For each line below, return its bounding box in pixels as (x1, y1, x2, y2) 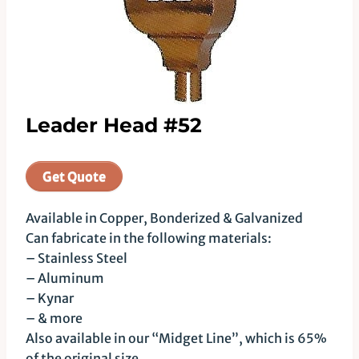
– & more (26, 310, 83, 326)
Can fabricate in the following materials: (26, 230, 272, 246)
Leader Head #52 (26, 113, 202, 137)
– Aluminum (26, 270, 104, 286)
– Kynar (26, 290, 74, 306)
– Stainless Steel (26, 250, 127, 266)
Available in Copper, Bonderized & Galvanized (26, 210, 303, 226)
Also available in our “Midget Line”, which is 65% (26, 330, 327, 346)
